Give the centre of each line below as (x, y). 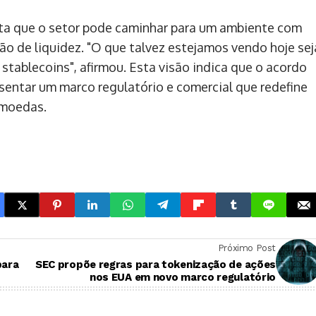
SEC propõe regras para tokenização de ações (155, 264)
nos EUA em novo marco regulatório (182, 277)
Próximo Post (247, 248)
